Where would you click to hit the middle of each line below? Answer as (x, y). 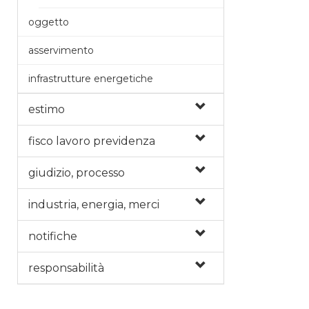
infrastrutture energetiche (91, 78)
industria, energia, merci (94, 204)
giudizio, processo (77, 172)
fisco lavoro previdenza (92, 141)
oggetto (49, 22)
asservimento (61, 50)
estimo (47, 109)
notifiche (53, 236)
